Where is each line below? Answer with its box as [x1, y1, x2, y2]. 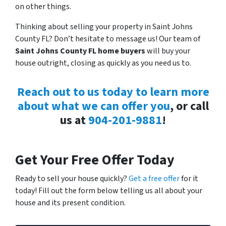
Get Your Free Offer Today [15, 149, 175, 170]
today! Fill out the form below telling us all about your [15, 185, 202, 196]
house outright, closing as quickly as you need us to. [15, 57, 191, 69]
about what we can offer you [17, 97, 170, 115]
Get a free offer [129, 173, 180, 184]
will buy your [145, 45, 190, 56]
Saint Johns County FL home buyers [15, 45, 145, 56]
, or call [169, 97, 209, 115]
